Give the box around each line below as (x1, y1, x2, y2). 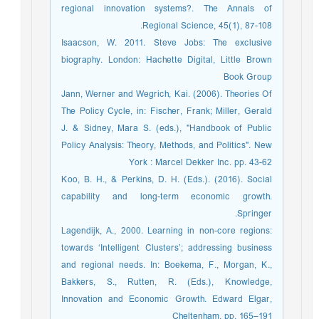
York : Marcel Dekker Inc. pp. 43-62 (132, 155, 276, 171)
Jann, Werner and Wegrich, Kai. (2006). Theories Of (65, 86, 276, 103)
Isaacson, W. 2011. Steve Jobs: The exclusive (65, 35, 276, 51)
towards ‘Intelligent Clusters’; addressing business (65, 240, 276, 256)
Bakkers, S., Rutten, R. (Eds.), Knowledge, (65, 274, 276, 291)
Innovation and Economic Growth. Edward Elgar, (65, 291, 276, 308)
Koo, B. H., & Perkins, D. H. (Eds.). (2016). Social (65, 172, 276, 188)
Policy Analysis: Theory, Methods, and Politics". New (65, 137, 276, 154)
